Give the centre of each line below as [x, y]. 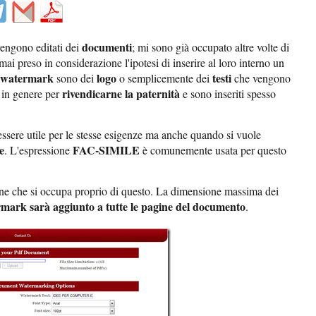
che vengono [261, 78]
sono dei [75, 78]
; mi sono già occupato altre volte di [211, 47]
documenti [107, 47]
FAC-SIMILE [106, 150]
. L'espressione [38, 150]
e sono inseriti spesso [228, 94]
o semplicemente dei [163, 78]
